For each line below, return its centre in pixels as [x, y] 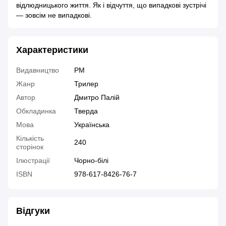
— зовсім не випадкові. [54, 15]
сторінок [30, 147]
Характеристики [52, 50]
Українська [92, 125]
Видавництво [38, 70]
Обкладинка [36, 111]
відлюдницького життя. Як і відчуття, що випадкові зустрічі [111, 5]
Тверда [86, 111]
